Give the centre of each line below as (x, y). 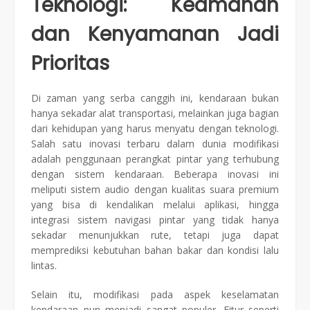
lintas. (44, 265)
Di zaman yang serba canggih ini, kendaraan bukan (155, 98)
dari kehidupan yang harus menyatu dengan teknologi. (155, 128)
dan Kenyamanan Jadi (155, 34)
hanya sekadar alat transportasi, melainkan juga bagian (155, 113)
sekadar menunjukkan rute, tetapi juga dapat (155, 235)
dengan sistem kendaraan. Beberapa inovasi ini (155, 174)
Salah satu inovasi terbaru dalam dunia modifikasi (155, 143)
